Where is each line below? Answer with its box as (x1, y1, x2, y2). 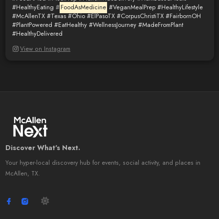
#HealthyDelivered (12, 29, 63, 39)
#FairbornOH (165, 12, 201, 21)
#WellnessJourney (88, 21, 136, 30)
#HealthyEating (12, 3, 54, 12)
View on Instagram (20, 44, 70, 54)
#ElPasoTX (87, 12, 115, 21)
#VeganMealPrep (109, 3, 156, 12)
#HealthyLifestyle (157, 3, 203, 12)
